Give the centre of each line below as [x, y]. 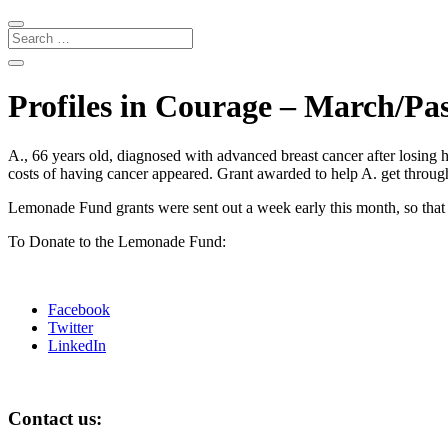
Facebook [79, 309]
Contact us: [55, 418]
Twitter [70, 327]
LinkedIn [77, 345]
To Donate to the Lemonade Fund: [117, 241]
